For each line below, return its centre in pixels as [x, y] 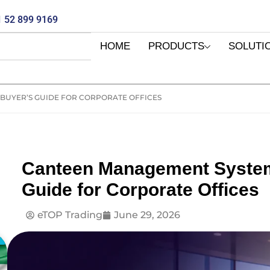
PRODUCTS [176, 46]
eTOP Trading [70, 215]
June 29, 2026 [147, 215]
